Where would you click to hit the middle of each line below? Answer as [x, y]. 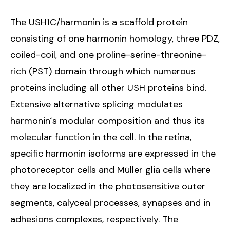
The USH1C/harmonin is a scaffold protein [99, 22]
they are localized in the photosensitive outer [108, 187]
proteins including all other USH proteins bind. [108, 88]
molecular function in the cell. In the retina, [101, 137]
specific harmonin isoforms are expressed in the [113, 154]
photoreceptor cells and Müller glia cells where [110, 170]
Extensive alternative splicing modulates [97, 104]
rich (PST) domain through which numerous [103, 72]
